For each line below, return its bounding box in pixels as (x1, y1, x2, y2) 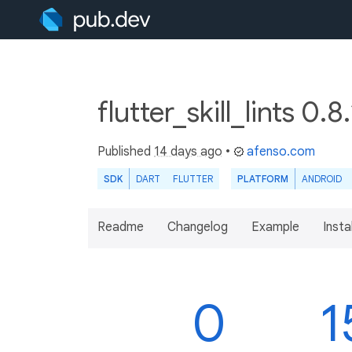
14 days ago (154, 144, 222, 159)
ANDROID (302, 173, 342, 185)
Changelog (167, 219, 228, 235)
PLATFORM (237, 173, 288, 185)
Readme (97, 219, 144, 235)
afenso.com (247, 144, 315, 159)
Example (251, 219, 299, 235)
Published (97, 144, 154, 159)
